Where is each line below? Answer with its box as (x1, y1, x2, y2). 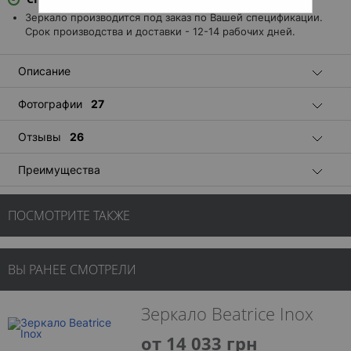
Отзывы (18, 130, 64, 143)
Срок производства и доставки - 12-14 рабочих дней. (25, 25, 295, 38)
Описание (18, 64, 71, 78)
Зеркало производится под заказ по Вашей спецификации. (25, 11, 323, 24)
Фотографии (18, 97, 85, 110)
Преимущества (18, 163, 100, 176)
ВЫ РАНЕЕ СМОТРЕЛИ (8, 261, 136, 278)
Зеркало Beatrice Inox (141, 302, 313, 325)
